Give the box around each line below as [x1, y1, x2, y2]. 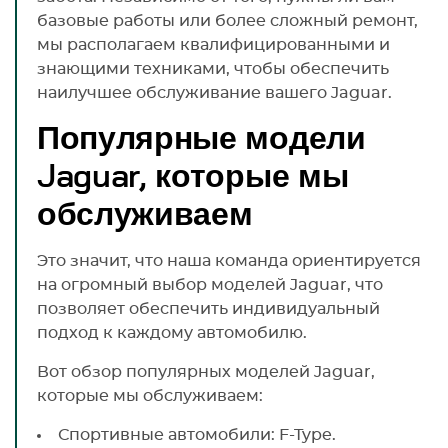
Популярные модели [37, 122, 366, 155]
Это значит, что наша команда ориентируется [37, 252, 421, 269]
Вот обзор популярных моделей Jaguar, [37, 363, 375, 380]
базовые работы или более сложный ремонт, [37, 12, 418, 29]
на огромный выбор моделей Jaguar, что [37, 276, 383, 293]
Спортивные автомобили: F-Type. [58, 426, 336, 443]
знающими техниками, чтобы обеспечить [37, 60, 389, 77]
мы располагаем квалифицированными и [37, 36, 390, 53]
